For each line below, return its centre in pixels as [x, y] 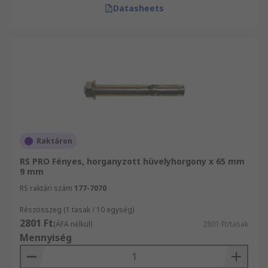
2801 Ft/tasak [226, 224]
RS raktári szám [46, 188]
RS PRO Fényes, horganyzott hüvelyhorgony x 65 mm [132, 161]
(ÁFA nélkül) [73, 224]
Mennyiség [46, 237]
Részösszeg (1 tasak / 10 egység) [77, 210]
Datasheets [138, 8]
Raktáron [54, 141]
